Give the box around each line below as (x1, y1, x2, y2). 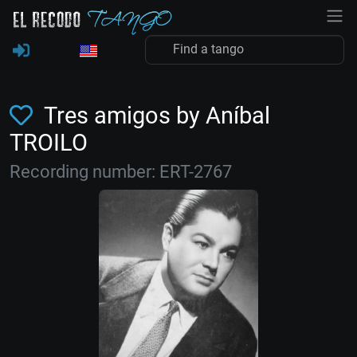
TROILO (10, 129, 88, 156)
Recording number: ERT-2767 (10, 162, 232, 182)
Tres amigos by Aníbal (38, 102, 270, 129)
